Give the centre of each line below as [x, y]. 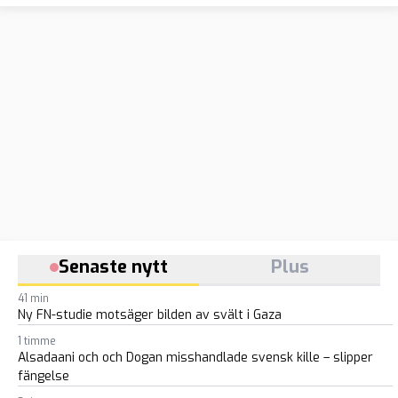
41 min [33, 299]
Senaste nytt [113, 267]
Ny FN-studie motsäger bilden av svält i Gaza [150, 315]
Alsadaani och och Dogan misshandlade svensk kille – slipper [195, 358]
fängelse [44, 377]
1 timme [37, 342]
